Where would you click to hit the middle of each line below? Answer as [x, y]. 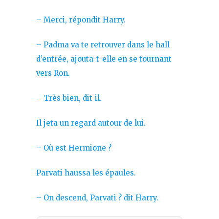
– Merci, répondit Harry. [81, 20]
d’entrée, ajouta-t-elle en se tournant [104, 59]
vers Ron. [53, 73]
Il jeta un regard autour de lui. [91, 123]
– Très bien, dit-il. [69, 98]
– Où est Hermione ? [74, 148]
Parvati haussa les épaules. [86, 173]
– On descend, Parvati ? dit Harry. [97, 197]
